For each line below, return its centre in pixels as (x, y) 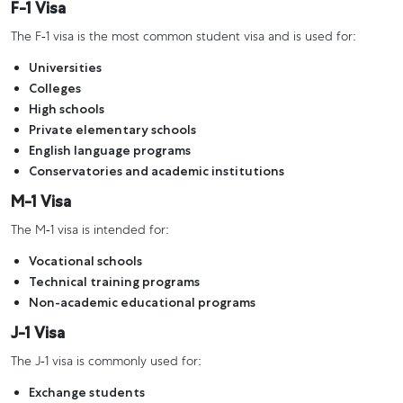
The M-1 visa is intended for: (90, 231)
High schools (67, 108)
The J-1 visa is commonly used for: (106, 362)
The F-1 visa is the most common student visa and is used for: (184, 37)
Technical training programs (114, 281)
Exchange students (87, 392)
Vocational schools (85, 260)
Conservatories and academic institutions (157, 170)
